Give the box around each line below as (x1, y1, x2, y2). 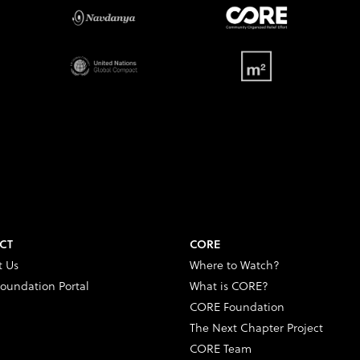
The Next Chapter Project (190, 318, 323, 336)
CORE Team (190, 339, 252, 357)
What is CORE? (190, 276, 268, 294)
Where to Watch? (190, 256, 280, 273)
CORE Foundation (190, 297, 284, 315)
